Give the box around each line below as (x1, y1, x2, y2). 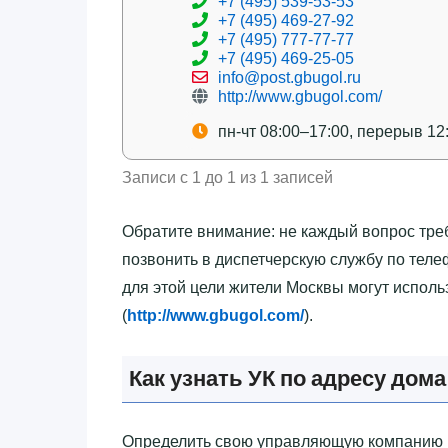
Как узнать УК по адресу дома (129, 362, 446, 394)
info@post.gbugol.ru (218, 68, 361, 86)
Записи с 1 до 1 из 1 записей (122, 168, 333, 186)
